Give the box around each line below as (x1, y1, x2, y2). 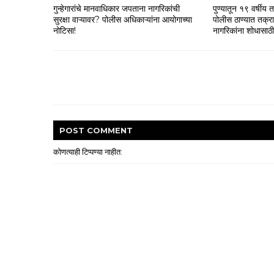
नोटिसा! (53, 24, 76, 36)
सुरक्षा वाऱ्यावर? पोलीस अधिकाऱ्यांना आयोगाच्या (53, 13, 192, 25)
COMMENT (87, 125, 133, 136)
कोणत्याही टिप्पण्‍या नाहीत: (53, 147, 122, 157)
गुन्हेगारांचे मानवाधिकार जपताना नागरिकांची (53, 2, 180, 14)
